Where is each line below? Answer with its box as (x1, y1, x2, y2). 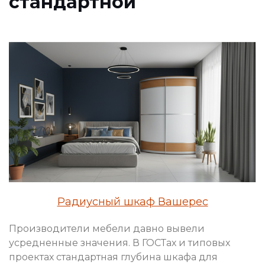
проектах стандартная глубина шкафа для (9, 251, 218, 263)
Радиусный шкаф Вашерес (57, 195, 208, 208)
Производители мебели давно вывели (9, 222, 205, 234)
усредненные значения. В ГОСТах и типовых (9, 237, 230, 248)
